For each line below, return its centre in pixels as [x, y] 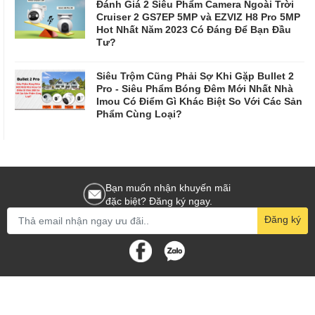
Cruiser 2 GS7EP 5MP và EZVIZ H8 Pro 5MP [198, 16]
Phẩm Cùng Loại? [139, 113]
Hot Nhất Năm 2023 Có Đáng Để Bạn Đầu [194, 29]
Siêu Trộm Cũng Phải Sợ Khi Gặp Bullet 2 [195, 75]
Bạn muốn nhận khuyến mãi [168, 187]
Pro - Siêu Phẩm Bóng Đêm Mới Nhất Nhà [195, 88]
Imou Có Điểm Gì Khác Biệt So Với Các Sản [199, 101]
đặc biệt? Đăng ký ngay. [159, 200]
